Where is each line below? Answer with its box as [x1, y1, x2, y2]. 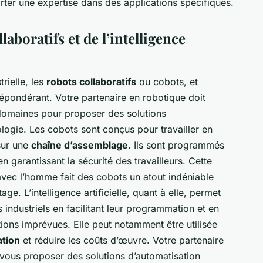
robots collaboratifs [46, 75, 136, 87]
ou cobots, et [136, 75, 198, 87]
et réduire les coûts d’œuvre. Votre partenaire [20, 234, 224, 246]
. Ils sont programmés [128, 139, 224, 151]
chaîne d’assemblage [31, 139, 128, 151]
